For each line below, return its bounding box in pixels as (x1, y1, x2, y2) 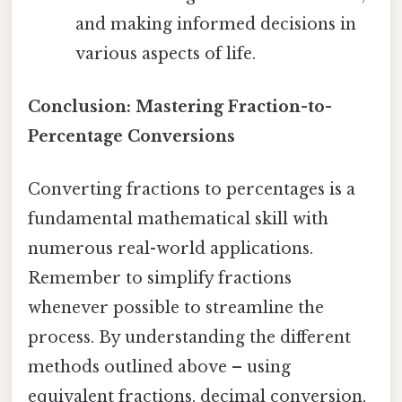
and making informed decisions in (74, 13, 356, 34)
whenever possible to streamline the (28, 298, 324, 319)
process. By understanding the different (28, 328, 351, 348)
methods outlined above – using (28, 357, 291, 378)
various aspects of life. (74, 43, 256, 64)
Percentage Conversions (28, 127, 235, 147)
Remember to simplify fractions (28, 268, 292, 289)
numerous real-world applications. (28, 239, 313, 259)
